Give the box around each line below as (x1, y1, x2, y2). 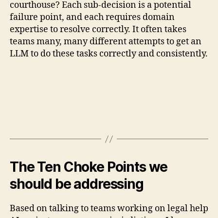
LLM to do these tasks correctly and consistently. (10, 48, 208, 59)
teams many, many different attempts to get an (10, 36, 201, 47)
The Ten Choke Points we (10, 159, 168, 176)
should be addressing (10, 176, 144, 193)
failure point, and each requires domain (10, 11, 175, 23)
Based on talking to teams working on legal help (10, 203, 208, 215)
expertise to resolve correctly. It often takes (10, 23, 186, 35)
